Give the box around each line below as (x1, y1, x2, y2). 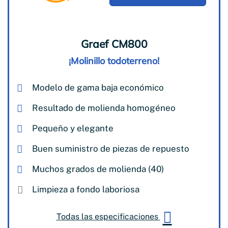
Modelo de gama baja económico (32, 82, 164, 93)
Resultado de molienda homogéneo (32, 102, 176, 113)
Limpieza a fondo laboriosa (32, 184, 139, 194)
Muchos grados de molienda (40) (32, 163, 164, 174)
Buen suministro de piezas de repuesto (32, 143, 189, 154)
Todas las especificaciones (56, 212, 160, 222)
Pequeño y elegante (32, 123, 113, 133)
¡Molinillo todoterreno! (69, 54, 159, 67)
